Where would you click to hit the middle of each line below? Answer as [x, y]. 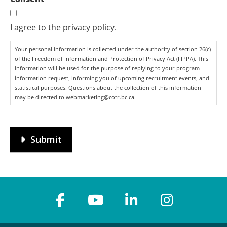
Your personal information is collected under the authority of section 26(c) [113, 49]
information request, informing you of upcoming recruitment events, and [112, 78]
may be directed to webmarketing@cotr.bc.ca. [75, 97]
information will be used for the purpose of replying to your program [107, 68]
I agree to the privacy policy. [63, 27]
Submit [46, 139]
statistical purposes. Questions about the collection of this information [108, 87]
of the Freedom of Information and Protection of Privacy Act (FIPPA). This [111, 59]
